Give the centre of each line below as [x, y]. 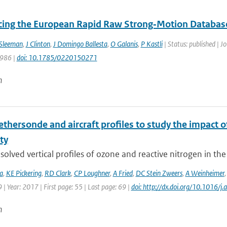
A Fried [123, 173]
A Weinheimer [205, 173]
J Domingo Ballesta [80, 44]
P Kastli [152, 44]
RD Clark [58, 173]
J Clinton [38, 44]
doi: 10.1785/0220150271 [57, 58]
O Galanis [124, 44]
